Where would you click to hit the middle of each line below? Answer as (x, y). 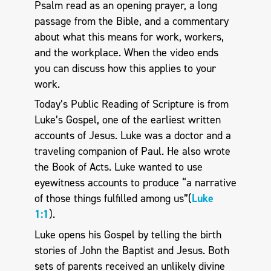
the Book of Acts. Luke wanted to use (118, 167)
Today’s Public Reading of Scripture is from (131, 104)
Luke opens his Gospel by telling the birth (128, 234)
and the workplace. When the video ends (126, 52)
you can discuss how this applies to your (125, 68)
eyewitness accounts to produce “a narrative (135, 183)
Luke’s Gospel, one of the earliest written (127, 120)
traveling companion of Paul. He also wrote (132, 152)
